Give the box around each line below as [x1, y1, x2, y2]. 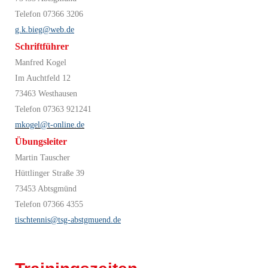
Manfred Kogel [15, 57, 66, 67]
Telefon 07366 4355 [15, 199, 83, 209]
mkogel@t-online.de [15, 120, 84, 129]
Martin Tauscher [15, 153, 70, 162]
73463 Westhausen [15, 89, 77, 98]
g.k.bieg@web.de [15, 25, 74, 34]
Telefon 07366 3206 [15, 9, 83, 19]
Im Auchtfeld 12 [15, 73, 71, 83]
